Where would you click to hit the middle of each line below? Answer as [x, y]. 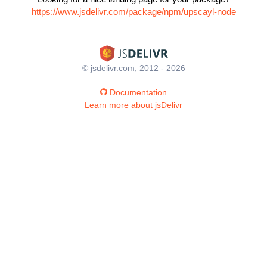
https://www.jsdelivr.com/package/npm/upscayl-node [133, 12]
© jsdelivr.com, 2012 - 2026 [133, 68]
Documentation [138, 92]
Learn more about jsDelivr [133, 105]
